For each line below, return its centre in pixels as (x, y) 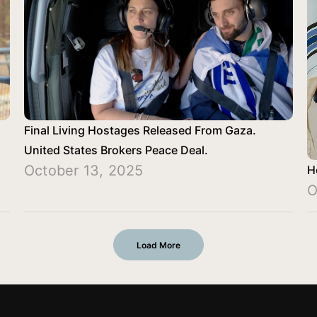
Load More (158, 245)
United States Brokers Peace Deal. (116, 150)
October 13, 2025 (84, 170)
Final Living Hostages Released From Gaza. (140, 130)
